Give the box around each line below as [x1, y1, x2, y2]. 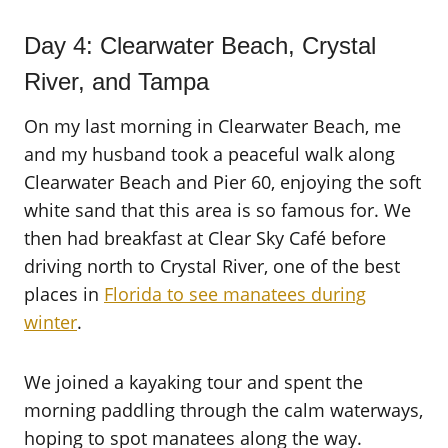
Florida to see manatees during [104, 281, 366, 306]
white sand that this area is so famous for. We [24, 197, 411, 222]
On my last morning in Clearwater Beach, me [24, 113, 401, 138]
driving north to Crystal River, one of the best [24, 253, 400, 278]
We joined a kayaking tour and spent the [24, 369, 363, 394]
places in [24, 281, 104, 306]
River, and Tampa [24, 67, 209, 95]
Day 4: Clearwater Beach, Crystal [24, 31, 376, 59]
